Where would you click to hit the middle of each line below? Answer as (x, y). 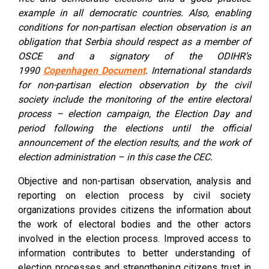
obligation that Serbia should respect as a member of (134, 41)
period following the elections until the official (134, 128)
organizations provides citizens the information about (134, 210)
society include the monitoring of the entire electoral (134, 99)
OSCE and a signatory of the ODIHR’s (134, 56)
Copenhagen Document (94, 70)
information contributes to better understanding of (134, 253)
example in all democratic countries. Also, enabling (134, 13)
